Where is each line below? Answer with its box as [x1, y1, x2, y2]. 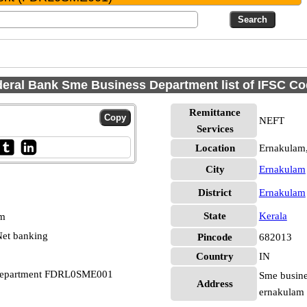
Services [196, 123, 234, 134]
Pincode [197, 232, 233, 243]
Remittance [189, 107, 241, 118]
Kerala [258, 210, 287, 221]
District [198, 187, 232, 198]
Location [195, 143, 235, 153]
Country [196, 251, 234, 262]
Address [197, 278, 234, 289]
